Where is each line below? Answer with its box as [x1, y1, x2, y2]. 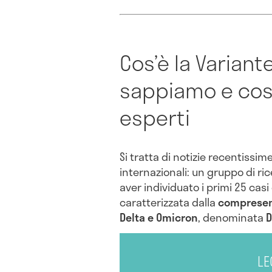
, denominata [198, 209, 266, 226]
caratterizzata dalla [120, 194, 218, 211]
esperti [120, 100, 190, 134]
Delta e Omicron [120, 209, 198, 226]
